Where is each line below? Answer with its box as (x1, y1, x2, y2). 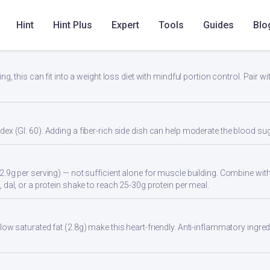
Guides (203, 19, 234, 31)
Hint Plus (53, 19, 92, 31)
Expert (111, 19, 139, 31)
